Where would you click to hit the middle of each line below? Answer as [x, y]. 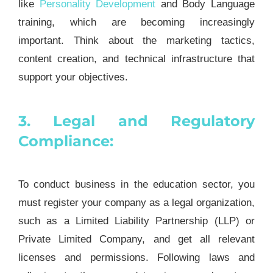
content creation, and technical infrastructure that [136, 58]
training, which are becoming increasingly [136, 22]
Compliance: [66, 141]
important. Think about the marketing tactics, [136, 40]
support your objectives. [73, 77]
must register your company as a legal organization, [136, 203]
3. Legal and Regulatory [136, 121]
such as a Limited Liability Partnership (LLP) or [136, 221]
